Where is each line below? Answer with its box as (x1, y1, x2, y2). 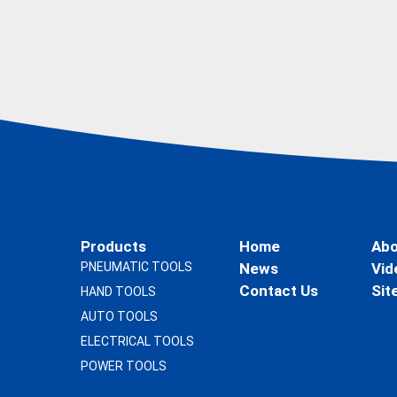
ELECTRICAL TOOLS (81, 334, 194, 349)
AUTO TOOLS (81, 309, 158, 324)
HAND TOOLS (81, 284, 156, 300)
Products (81, 237, 146, 256)
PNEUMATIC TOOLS (81, 260, 192, 275)
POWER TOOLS (81, 359, 167, 374)
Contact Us (238, 282, 318, 300)
